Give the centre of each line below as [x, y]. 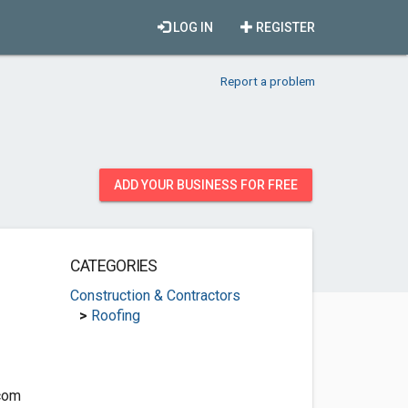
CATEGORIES [113, 266]
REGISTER [284, 27]
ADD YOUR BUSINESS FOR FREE [206, 185]
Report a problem [268, 81]
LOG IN [192, 27]
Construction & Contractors [155, 296]
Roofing [115, 316]
